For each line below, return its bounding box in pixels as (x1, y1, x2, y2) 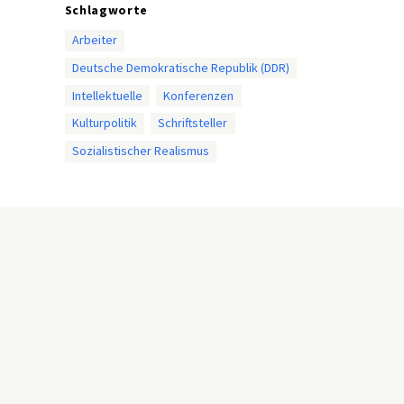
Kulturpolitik (71, 115, 137, 132)
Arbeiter (71, 32, 117, 49)
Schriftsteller (158, 115, 228, 132)
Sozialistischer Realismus (71, 142, 209, 160)
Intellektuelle (71, 87, 142, 104)
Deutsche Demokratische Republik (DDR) (71, 59, 289, 76)
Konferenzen (163, 87, 234, 104)
